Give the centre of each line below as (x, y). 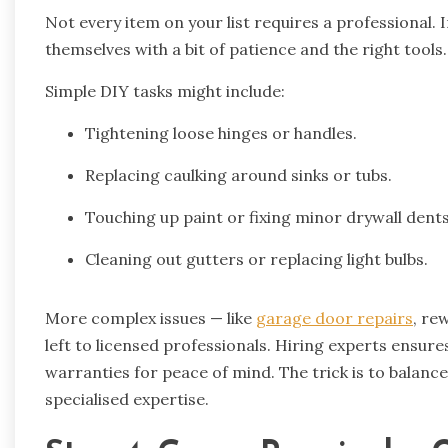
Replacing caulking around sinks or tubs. (238, 174)
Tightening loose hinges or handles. (221, 132)
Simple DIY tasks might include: (165, 90)
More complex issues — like (150, 317)
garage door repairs (334, 317)
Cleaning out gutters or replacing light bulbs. (256, 258)
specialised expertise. (127, 398)
